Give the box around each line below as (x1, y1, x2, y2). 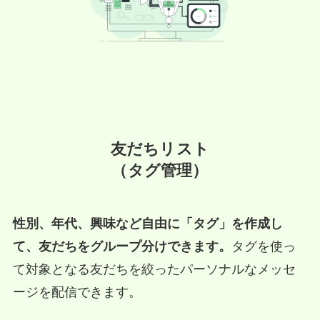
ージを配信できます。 (12, 285, 141, 300)
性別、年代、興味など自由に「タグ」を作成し (12, 216, 283, 231)
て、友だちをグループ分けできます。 (12, 239, 231, 254)
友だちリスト (110, 141, 210, 159)
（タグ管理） (111, 162, 209, 180)
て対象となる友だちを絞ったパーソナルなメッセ (12, 262, 296, 277)
